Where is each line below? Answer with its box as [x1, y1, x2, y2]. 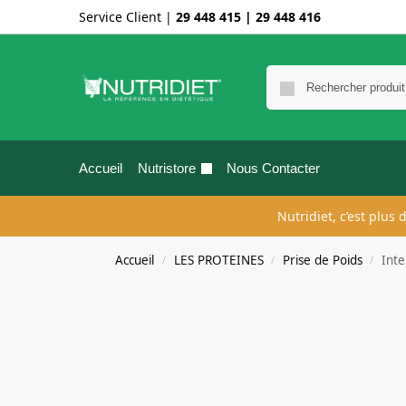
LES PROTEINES [173, 252, 264, 268]
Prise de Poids [282, 252, 362, 268]
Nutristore [137, 160, 196, 176]
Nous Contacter [227, 160, 320, 176]
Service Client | [79, 8, 176, 25]
